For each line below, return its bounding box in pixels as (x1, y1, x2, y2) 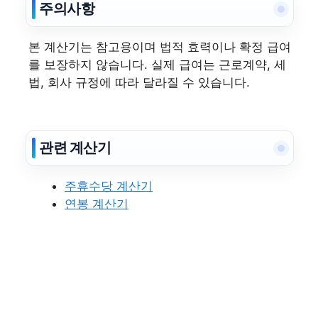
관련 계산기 (39, 139, 111, 156)
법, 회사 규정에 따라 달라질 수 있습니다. (28, 75, 250, 89)
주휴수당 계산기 (65, 179, 153, 193)
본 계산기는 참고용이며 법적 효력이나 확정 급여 (28, 40, 291, 54)
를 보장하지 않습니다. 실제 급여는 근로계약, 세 (28, 57, 286, 72)
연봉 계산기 (65, 197, 128, 211)
